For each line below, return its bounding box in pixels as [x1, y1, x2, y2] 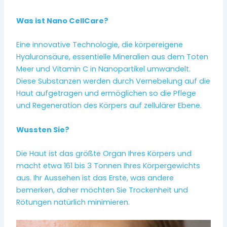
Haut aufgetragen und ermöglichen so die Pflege [16, 88, 197, 99]
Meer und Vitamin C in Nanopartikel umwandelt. [16, 64, 191, 74]
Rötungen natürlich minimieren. [16, 197, 130, 207]
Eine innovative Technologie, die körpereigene [16, 40, 183, 50]
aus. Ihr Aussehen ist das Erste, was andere [16, 172, 174, 183]
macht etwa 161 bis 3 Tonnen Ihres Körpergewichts [16, 160, 201, 171]
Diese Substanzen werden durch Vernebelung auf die [16, 76, 211, 87]
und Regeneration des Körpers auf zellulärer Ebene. [16, 100, 202, 111]
